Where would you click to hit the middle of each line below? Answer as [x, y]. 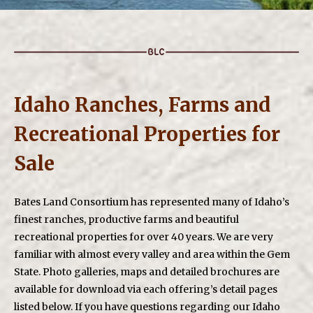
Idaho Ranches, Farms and [143, 105]
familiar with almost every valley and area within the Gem [152, 255]
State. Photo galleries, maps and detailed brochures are [147, 272]
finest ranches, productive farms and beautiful [126, 220]
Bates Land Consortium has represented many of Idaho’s [152, 202]
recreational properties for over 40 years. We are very [144, 237]
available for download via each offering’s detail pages [146, 290]
